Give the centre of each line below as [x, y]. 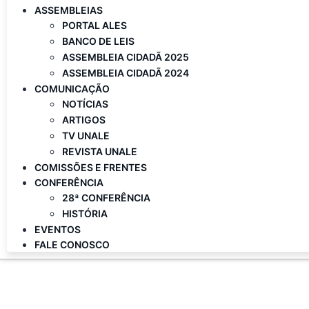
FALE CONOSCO [72, 245]
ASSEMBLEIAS [69, 10]
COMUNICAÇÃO [72, 89]
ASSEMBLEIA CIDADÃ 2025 [126, 57]
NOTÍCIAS [85, 104]
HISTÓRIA [85, 213]
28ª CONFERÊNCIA [106, 198]
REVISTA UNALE [100, 151]
